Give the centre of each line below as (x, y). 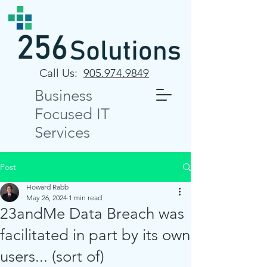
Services (62, 133)
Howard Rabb (47, 187)
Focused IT (72, 114)
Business (63, 96)
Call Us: (61, 73)
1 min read (85, 198)
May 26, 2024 (46, 198)
